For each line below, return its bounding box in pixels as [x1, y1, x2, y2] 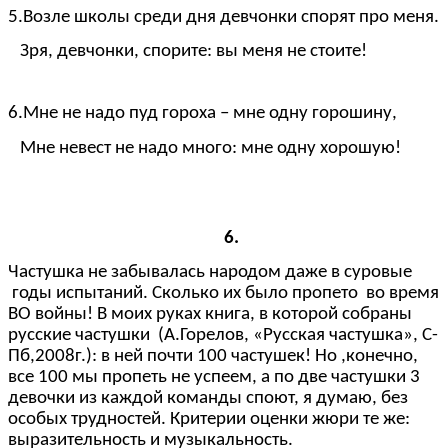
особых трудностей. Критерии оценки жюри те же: [8, 410, 410, 430]
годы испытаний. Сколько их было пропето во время [8, 284, 439, 304]
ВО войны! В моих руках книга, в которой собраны [8, 305, 412, 325]
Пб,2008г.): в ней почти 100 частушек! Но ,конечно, [8, 347, 418, 367]
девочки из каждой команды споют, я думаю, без [8, 389, 408, 409]
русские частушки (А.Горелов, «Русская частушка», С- [8, 326, 438, 346]
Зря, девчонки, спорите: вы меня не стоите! [8, 41, 367, 61]
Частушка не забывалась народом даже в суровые [8, 263, 412, 283]
